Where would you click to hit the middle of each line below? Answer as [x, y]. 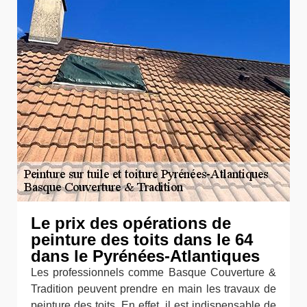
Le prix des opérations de [131, 223]
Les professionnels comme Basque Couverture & [153, 272]
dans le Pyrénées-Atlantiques [145, 256]
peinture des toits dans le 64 [142, 240]
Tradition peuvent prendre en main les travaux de [153, 289]
